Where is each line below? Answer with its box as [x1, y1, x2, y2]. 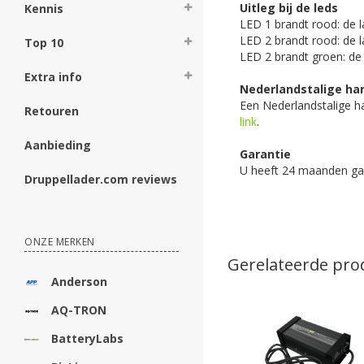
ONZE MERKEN [24, 235, 95, 249]
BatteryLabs [51, 331, 123, 346]
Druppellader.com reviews [24, 171, 177, 187]
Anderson [51, 274, 107, 289]
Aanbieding [24, 137, 91, 153]
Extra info [24, 69, 82, 84]
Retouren [24, 103, 79, 119]
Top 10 [24, 35, 63, 50]
